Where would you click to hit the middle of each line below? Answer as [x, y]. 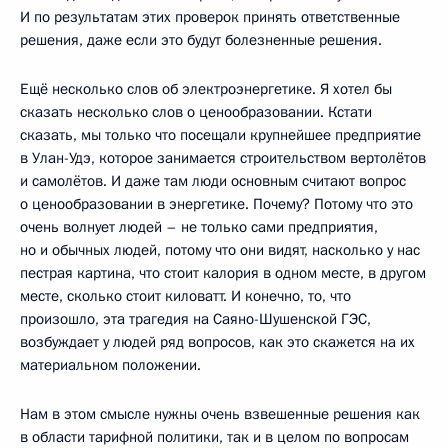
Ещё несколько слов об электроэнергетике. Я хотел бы [206, 89]
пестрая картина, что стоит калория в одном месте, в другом [223, 273]
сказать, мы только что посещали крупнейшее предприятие [220, 135]
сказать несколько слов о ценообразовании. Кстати [196, 112]
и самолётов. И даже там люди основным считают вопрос [213, 181]
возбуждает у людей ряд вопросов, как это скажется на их [217, 342]
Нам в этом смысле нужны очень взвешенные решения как [220, 414]
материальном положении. [110, 365]
